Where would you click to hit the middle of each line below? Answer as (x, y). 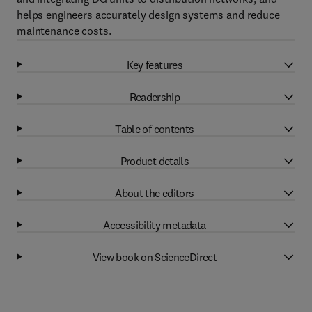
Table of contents (155, 128)
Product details (155, 161)
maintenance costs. (64, 31)
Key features (155, 64)
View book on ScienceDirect (155, 257)
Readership (155, 96)
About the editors (155, 193)
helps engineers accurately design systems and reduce (148, 15)
